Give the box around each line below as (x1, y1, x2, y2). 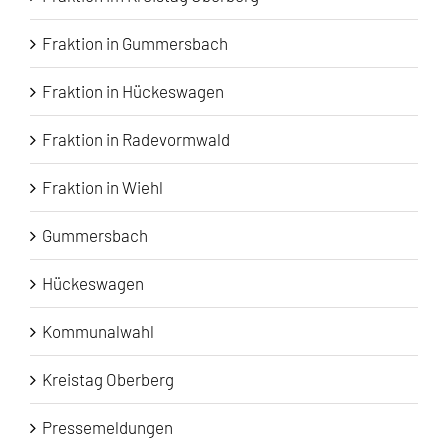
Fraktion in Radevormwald (42, 129, 230, 150)
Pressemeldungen (42, 417, 173, 438)
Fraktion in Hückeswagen (42, 81, 224, 102)
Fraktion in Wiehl (42, 177, 163, 198)
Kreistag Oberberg (42, 369, 174, 390)
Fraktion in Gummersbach (42, 33, 228, 54)
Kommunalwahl (42, 321, 154, 342)
